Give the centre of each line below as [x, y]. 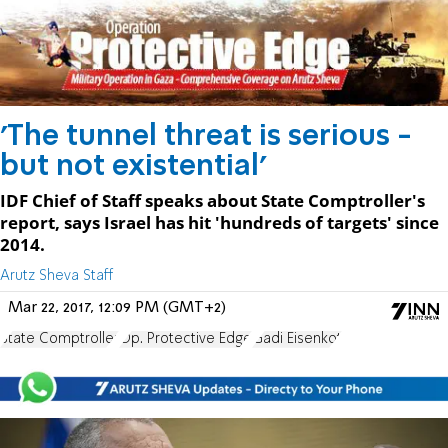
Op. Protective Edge [185, 338]
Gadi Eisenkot [297, 338]
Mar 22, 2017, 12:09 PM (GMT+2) [117, 307]
